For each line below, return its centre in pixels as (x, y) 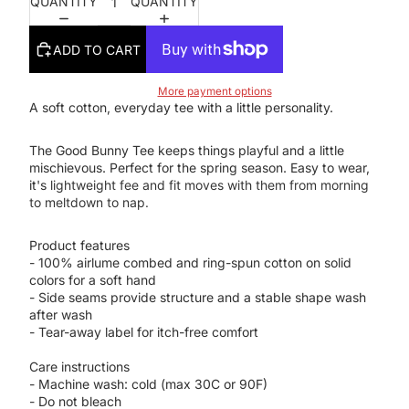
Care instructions (79, 366)
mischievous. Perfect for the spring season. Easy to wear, (199, 167)
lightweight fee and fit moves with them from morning (208, 184)
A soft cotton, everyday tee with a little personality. (181, 107)
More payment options (215, 91)
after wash (61, 314)
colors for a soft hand (93, 279)
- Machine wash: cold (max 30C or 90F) (148, 383)
